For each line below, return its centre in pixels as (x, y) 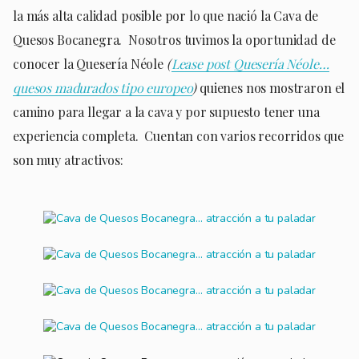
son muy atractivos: (68, 159)
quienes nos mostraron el (271, 87)
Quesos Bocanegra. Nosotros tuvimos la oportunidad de (174, 39)
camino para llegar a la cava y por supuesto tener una (166, 111)
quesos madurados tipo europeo (103, 87)
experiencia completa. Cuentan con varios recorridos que (179, 135)
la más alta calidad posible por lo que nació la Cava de (166, 15)
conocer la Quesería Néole (90, 63)
